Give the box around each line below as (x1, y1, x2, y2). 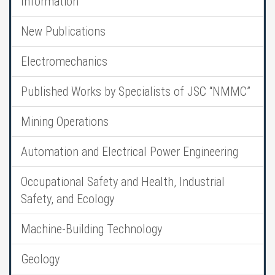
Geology (21, 252, 60, 266)
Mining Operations (21, 114, 109, 129)
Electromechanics (21, 54, 107, 69)
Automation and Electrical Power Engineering (21, 144, 238, 159)
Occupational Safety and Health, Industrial (21, 174, 225, 189)
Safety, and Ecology (21, 192, 114, 206)
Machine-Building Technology (21, 222, 162, 236)
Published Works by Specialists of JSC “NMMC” (21, 84, 250, 99)
